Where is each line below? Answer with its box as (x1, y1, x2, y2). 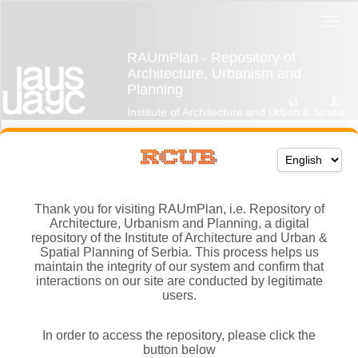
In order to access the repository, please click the (42, 328, 316, 342)
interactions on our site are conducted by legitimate (35, 273, 323, 288)
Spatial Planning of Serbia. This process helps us (39, 245, 319, 259)
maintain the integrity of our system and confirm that (34, 259, 324, 273)
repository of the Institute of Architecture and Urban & (30, 230, 328, 245)
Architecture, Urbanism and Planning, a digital (49, 216, 309, 230)
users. (161, 288, 197, 302)
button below (142, 342, 216, 356)
